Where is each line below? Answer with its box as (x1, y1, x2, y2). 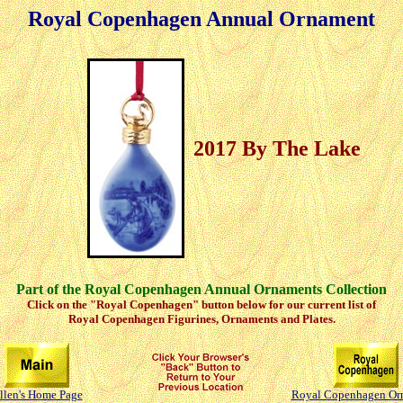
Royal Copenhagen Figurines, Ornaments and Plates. (67, 311, 336, 326)
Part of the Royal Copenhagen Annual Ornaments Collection (16, 281, 387, 297)
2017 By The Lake (193, 136, 361, 160)
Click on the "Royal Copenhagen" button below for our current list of (27, 297, 376, 311)
